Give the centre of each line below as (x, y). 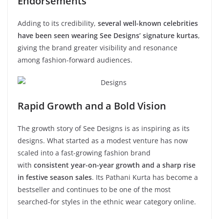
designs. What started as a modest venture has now (103, 140)
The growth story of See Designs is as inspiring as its (104, 128)
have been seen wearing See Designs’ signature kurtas (108, 35)
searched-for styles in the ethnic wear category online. (107, 201)
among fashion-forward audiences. (75, 60)
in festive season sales (55, 177)
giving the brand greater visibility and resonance (98, 47)
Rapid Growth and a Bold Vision (92, 106)
